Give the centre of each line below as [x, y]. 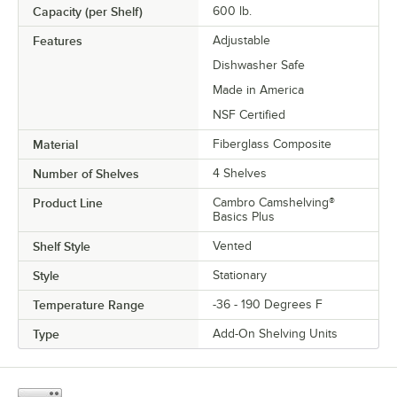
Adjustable [241, 41]
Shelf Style [62, 247]
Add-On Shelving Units [275, 334]
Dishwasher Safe [259, 66]
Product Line [68, 203]
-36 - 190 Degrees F [268, 305]
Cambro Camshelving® [274, 203]
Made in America [258, 90]
